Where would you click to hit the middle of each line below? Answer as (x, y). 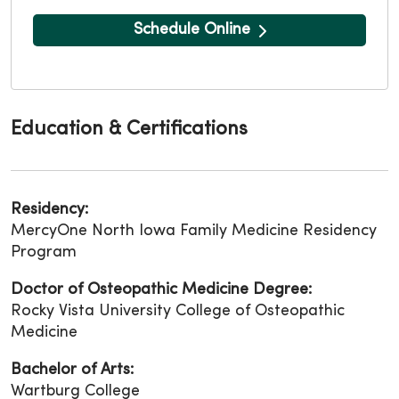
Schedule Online (191, 30)
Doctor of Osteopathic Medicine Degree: (161, 290)
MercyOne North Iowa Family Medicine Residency (194, 232)
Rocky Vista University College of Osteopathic (178, 312)
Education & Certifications (129, 130)
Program (44, 253)
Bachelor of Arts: (72, 370)
